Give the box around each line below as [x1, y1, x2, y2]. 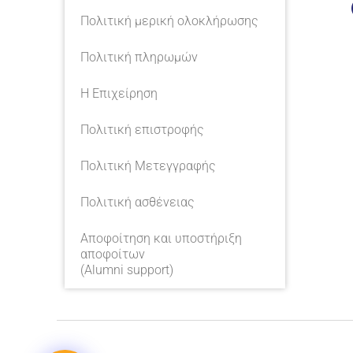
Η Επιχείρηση [80, 86, 158, 102]
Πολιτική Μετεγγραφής [80, 158, 216, 174]
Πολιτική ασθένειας [80, 195, 195, 210]
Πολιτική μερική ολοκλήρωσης [80, 13, 258, 29]
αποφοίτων [80, 247, 145, 262]
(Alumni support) [80, 262, 173, 278]
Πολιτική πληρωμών [80, 50, 198, 65]
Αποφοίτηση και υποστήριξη [80, 231, 242, 247]
